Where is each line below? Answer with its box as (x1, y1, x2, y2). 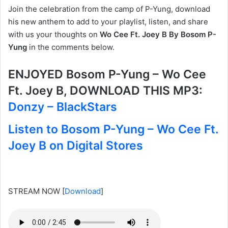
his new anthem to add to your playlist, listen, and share (8, 17, 208, 27)
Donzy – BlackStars (8, 100, 117, 115)
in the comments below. (27, 42, 115, 52)
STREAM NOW (8, 186, 60, 196)
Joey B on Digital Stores (8, 138, 143, 153)
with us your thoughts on (8, 30, 100, 40)
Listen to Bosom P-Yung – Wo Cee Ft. (8, 122, 218, 136)
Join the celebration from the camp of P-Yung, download (8, 4, 210, 14)
